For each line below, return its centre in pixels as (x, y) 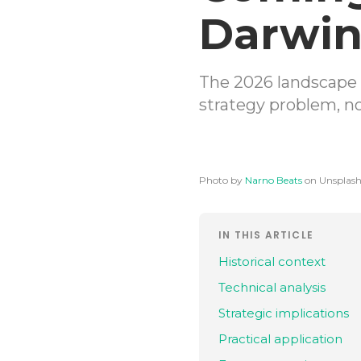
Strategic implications (284, 313)
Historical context (272, 261)
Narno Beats (274, 180)
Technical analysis (272, 287)
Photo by (221, 180)
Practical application (280, 339)
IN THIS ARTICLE (266, 235)
